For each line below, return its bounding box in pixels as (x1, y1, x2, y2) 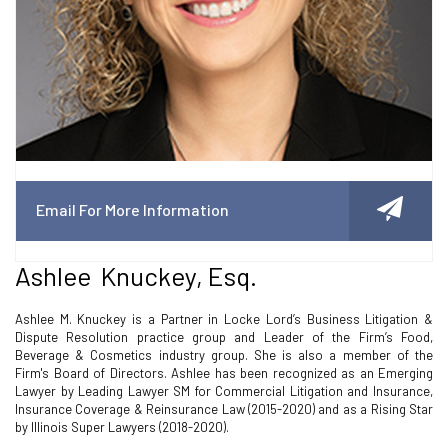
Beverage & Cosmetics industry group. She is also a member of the (15, 347, 433, 363)
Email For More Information (36, 200, 229, 219)
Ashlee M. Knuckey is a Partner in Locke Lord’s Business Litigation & (15, 311, 433, 327)
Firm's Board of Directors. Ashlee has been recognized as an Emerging (15, 365, 433, 381)
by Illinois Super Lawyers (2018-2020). (15, 419, 229, 435)
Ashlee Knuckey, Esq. (15, 260, 257, 291)
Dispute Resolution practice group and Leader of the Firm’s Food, (15, 329, 433, 345)
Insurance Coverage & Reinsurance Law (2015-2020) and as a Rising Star (15, 401, 433, 417)
